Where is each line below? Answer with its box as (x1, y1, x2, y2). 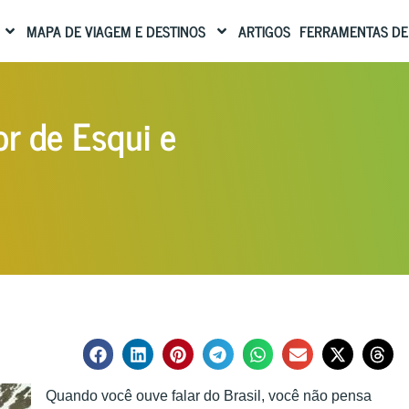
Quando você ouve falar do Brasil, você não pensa (46, 387, 372, 404)
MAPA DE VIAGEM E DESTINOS (26, 19, 205, 44)
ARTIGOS (238, 19, 290, 44)
